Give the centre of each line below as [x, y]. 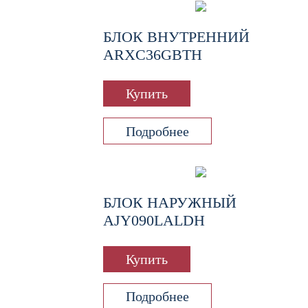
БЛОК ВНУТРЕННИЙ [176, 37]
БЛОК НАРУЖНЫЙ [170, 202]
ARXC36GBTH [153, 55]
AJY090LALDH [154, 220]
